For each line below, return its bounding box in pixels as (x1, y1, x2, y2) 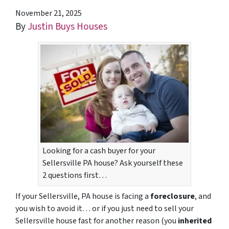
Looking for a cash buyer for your (42, 145, 155, 157)
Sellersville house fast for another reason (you (15, 215, 178, 227)
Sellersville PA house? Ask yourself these (42, 157, 183, 169)
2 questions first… (42, 170, 107, 181)
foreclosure (150, 191, 195, 202)
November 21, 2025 (15, 8, 82, 19)
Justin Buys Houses (28, 19, 107, 34)
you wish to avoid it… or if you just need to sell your (15, 203, 194, 215)
